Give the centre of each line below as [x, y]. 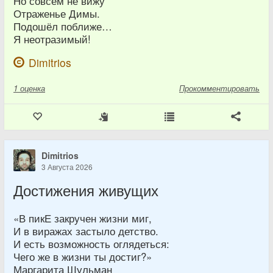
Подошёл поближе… [63, 26]
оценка [33, 88]
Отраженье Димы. [57, 13]
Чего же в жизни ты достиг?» [83, 257]
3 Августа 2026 [67, 167]
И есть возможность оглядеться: [91, 244]
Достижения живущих [86, 190]
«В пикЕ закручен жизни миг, [83, 218]
